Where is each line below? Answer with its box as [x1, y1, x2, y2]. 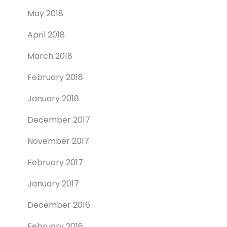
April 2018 [27, 29, 65, 41]
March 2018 [27, 50, 72, 62]
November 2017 [27, 135, 89, 147]
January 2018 [27, 93, 79, 105]
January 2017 [27, 178, 79, 190]
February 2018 [27, 71, 83, 84]
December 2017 [27, 114, 90, 126]
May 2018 [27, 8, 63, 20]
